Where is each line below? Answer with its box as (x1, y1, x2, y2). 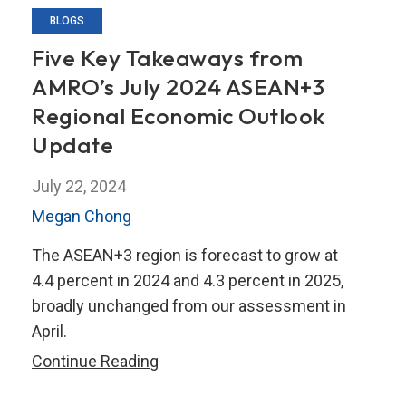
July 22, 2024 (32, 176, 126, 196)
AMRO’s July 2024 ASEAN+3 (32, 72, 324, 101)
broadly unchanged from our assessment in (32, 295, 346, 315)
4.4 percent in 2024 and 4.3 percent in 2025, (32, 270, 343, 290)
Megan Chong (32, 206, 131, 226)
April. (32, 321, 67, 341)
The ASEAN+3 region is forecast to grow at (32, 245, 338, 265)
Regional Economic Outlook (32, 101, 325, 130)
